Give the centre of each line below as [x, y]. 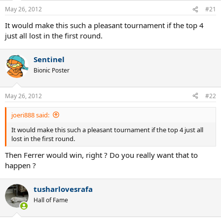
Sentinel [49, 59]
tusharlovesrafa [63, 189]
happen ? [20, 165]
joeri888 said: [30, 115]
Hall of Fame [51, 200]
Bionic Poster [52, 70]
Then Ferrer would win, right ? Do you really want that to [101, 155]
